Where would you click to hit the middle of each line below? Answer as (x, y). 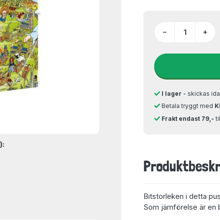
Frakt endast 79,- (188, 118)
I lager (172, 93)
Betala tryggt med (187, 106)
